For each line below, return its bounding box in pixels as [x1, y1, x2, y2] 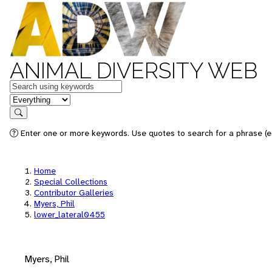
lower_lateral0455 [34, 209, 105, 220]
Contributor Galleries [34, 187, 114, 198]
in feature [9, 92, 49, 105]
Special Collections [34, 176, 107, 187]
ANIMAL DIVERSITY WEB [10, 58, 257, 83]
